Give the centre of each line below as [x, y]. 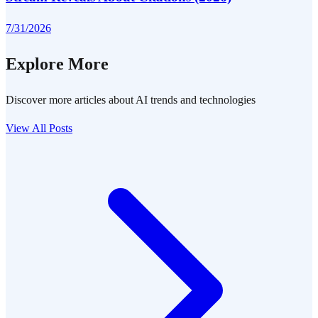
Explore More [57, 64]
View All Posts [39, 128]
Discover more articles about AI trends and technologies [131, 100]
